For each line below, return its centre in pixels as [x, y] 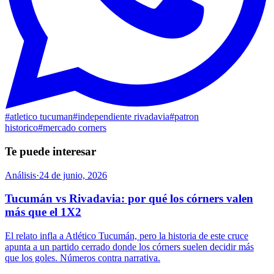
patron [187, 117]
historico [21, 128]
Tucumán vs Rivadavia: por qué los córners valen [129, 199]
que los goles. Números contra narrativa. [83, 258]
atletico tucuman [41, 117]
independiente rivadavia [124, 117]
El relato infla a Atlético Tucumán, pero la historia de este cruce [127, 236]
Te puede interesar [50, 151]
